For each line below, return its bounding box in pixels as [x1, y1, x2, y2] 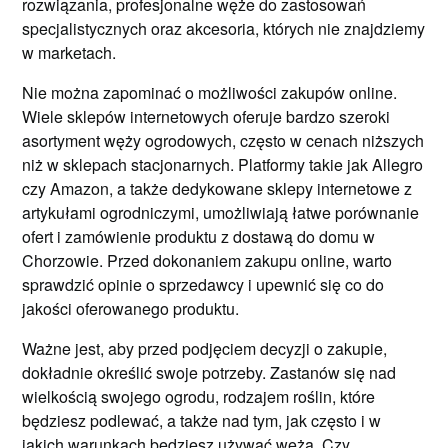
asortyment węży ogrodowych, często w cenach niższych [22, 129, 425, 152]
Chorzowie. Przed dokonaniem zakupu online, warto [22, 249, 393, 272]
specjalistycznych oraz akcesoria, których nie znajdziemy [22, 17, 426, 40]
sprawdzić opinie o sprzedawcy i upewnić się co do [22, 273, 385, 296]
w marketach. [22, 41, 117, 64]
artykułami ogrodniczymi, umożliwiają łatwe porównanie [22, 201, 420, 224]
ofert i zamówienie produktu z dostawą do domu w [22, 225, 376, 248]
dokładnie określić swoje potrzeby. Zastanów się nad [22, 361, 397, 384]
